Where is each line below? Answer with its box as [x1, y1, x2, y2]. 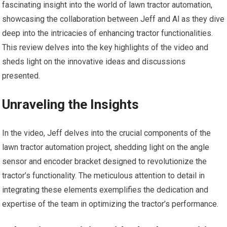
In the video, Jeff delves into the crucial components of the [2, 128, 211, 138]
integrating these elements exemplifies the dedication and [2, 185, 209, 195]
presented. [2, 71, 41, 81]
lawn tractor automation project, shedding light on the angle [2, 142, 210, 153]
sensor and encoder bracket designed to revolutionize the [2, 157, 207, 167]
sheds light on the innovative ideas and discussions [2, 57, 186, 67]
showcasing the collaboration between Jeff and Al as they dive [2, 14, 225, 24]
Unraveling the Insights [2, 97, 139, 112]
